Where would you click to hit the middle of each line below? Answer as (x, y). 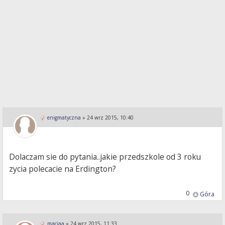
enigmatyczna (64, 118)
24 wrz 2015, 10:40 (110, 118)
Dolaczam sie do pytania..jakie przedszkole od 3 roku (105, 157)
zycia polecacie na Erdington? (63, 169)
